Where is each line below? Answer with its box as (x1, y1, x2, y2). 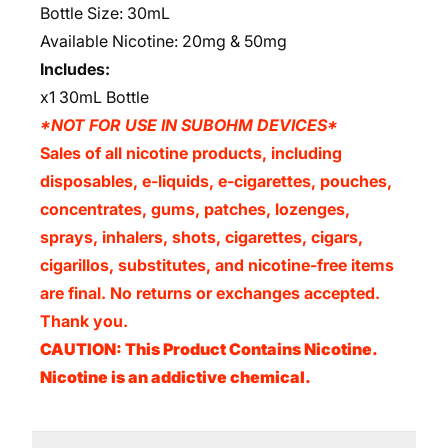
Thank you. (40, 311, 128, 331)
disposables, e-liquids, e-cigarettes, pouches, (40, 171, 392, 191)
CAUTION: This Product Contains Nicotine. (40, 339, 377, 359)
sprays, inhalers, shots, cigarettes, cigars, (40, 227, 363, 247)
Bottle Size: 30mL (40, 3, 170, 23)
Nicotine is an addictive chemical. (40, 367, 311, 387)
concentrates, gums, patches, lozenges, (40, 199, 350, 219)
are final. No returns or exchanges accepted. (40, 283, 380, 303)
